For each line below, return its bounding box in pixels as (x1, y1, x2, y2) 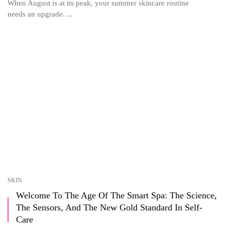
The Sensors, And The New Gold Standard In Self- (16, 202, 202, 212)
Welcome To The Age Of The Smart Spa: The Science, (16, 190, 217, 200)
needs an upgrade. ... (8, 10, 73, 18)
